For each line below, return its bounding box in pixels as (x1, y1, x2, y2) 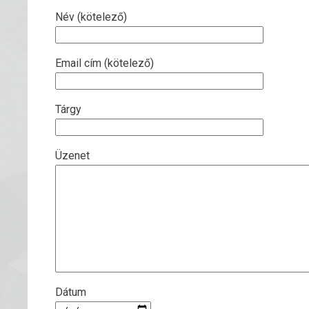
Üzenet (55, 149, 90, 162)
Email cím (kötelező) (55, 57, 154, 70)
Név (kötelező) (55, 10, 127, 23)
